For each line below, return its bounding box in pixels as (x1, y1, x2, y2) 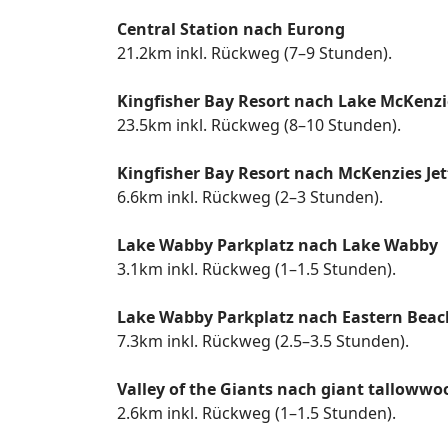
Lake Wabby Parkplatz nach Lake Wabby (117, 234, 438, 256)
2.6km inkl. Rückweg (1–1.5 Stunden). (117, 402, 396, 424)
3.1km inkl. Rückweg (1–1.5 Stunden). (117, 258, 396, 280)
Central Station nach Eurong (117, 18, 345, 40)
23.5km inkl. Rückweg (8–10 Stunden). (117, 114, 401, 136)
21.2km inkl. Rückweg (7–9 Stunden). (117, 42, 392, 64)
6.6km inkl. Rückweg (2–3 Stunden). (117, 186, 383, 208)
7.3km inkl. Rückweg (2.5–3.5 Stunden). (117, 330, 409, 352)
